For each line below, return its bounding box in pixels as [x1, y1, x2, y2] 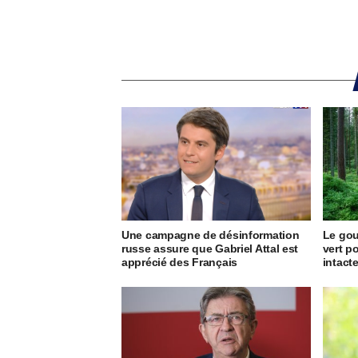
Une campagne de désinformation [121, 229, 300, 242]
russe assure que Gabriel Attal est [121, 242, 299, 256]
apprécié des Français [121, 256, 237, 269]
